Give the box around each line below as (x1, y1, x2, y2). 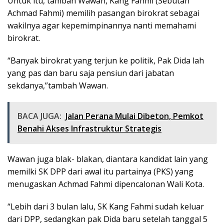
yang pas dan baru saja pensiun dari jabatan (7, 67, 174, 78)
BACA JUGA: (17, 110, 61, 121)
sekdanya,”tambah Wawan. (7, 79, 108, 91)
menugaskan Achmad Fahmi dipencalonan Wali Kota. (7, 178, 204, 189)
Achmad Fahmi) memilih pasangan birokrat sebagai (7, 7, 199, 18)
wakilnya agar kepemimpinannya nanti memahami (7, 19, 196, 31)
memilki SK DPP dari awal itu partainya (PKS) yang (7, 165, 193, 177)
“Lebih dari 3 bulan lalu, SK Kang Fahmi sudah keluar (7, 200, 204, 212)
